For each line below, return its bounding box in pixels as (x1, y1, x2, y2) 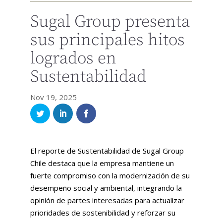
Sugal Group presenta (30, 11, 190, 32)
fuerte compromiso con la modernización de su (30, 170, 190, 181)
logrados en (30, 48, 116, 69)
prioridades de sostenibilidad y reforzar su (30, 208, 175, 218)
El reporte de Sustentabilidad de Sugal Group (30, 146, 184, 156)
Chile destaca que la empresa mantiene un (30, 158, 174, 168)
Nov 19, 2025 (30, 92, 77, 102)
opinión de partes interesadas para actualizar (30, 195, 184, 206)
